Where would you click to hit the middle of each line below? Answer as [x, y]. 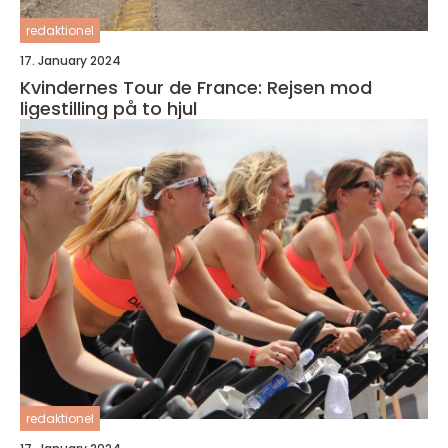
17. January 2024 [70, 61]
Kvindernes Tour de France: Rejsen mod [196, 88]
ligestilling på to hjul [108, 109]
